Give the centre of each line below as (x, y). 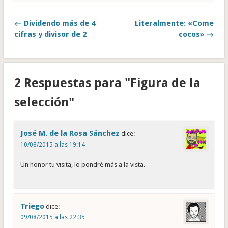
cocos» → (196, 34)
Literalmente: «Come (175, 23)
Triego (32, 206)
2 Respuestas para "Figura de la (107, 83)
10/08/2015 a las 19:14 (52, 145)
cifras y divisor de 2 (50, 34)
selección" (44, 103)
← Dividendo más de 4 (54, 23)
